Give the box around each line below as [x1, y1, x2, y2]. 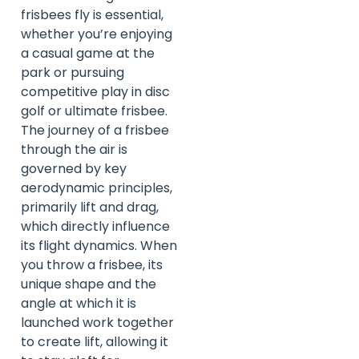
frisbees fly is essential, [21, 5, 163, 24]
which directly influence [21, 216, 170, 236]
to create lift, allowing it [21, 332, 168, 351]
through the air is [21, 139, 127, 159]
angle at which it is [21, 293, 136, 313]
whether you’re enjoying [21, 24, 172, 43]
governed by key [21, 159, 127, 178]
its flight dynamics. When [21, 236, 177, 255]
